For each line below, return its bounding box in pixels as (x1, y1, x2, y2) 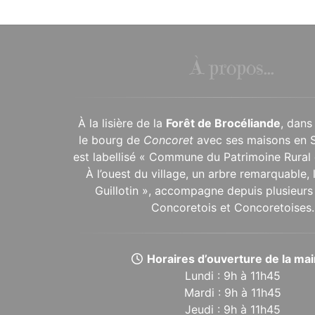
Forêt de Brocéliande (165, 115, 281, 130)
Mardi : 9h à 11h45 (184, 285, 281, 300)
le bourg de (79, 132, 144, 147)
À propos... (191, 59, 275, 79)
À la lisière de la (77, 115, 166, 130)
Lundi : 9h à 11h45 (184, 268, 281, 283)
